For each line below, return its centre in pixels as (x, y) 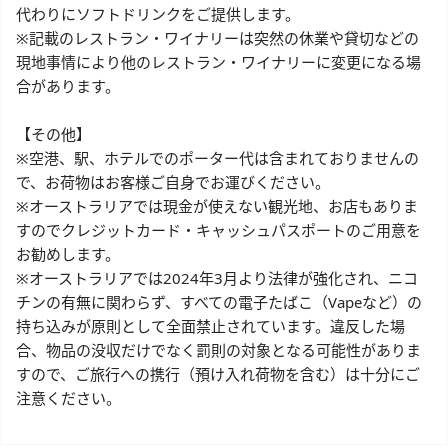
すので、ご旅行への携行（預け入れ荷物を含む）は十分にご (218, 374)
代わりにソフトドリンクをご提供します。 (158, 14)
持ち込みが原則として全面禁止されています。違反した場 (210, 326)
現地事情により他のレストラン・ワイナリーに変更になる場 (218, 62)
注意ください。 (68, 398)
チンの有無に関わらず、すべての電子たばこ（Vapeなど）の (219, 302)
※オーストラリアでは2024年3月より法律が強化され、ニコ (217, 278)
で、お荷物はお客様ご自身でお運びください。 (173, 182)
